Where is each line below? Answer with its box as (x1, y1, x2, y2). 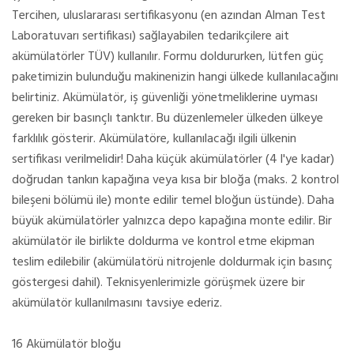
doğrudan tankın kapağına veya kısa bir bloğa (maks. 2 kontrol (12, 169, 339, 190)
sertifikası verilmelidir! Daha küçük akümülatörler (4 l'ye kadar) (12, 149, 334, 170)
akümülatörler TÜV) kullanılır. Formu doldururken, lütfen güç (12, 46, 324, 67)
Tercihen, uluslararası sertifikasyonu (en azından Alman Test (12, 5, 326, 26)
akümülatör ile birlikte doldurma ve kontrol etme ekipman (12, 231, 314, 252)
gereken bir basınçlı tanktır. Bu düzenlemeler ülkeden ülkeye (12, 107, 323, 129)
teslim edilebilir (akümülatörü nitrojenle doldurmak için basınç (12, 251, 333, 273)
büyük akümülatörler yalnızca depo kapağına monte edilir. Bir (12, 210, 332, 232)
